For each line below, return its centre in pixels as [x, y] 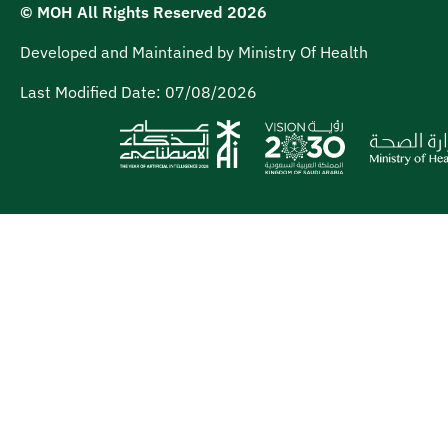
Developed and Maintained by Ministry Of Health [194, 52]
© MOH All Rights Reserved [123, 12]
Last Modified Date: [92, 92]
